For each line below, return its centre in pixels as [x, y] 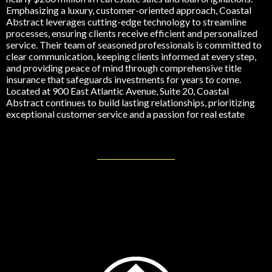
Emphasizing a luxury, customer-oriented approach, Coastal [129, 10]
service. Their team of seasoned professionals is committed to [134, 45]
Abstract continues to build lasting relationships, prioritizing [131, 103]
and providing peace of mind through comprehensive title [124, 68]
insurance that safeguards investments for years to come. [124, 80]
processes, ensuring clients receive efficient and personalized [132, 33]
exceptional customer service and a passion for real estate [125, 114]
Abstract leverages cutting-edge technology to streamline [126, 22]
